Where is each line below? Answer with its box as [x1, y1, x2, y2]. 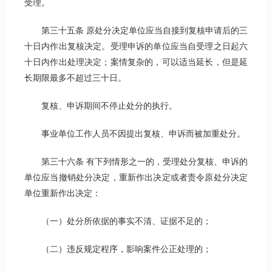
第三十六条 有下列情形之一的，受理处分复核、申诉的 [24, 157, 248, 167]
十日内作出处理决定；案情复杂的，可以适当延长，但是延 [24, 58, 248, 67]
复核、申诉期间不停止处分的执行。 [24, 101, 177, 111]
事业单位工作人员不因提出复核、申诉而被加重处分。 [24, 129, 245, 139]
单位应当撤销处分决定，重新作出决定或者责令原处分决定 [24, 173, 248, 183]
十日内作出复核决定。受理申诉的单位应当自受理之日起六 [24, 42, 248, 52]
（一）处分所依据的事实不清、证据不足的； [24, 217, 211, 226]
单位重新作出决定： [24, 189, 101, 199]
